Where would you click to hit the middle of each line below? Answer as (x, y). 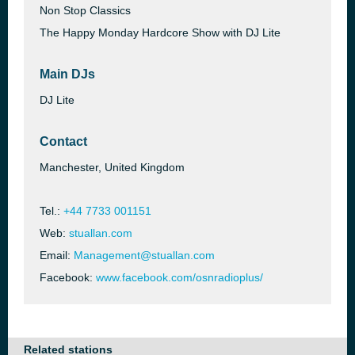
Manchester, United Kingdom (112, 167)
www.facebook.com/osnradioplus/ (179, 277)
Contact (63, 141)
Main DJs (67, 74)
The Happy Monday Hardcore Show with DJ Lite (160, 32)
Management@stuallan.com (144, 255)
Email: (57, 255)
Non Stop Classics (85, 10)
